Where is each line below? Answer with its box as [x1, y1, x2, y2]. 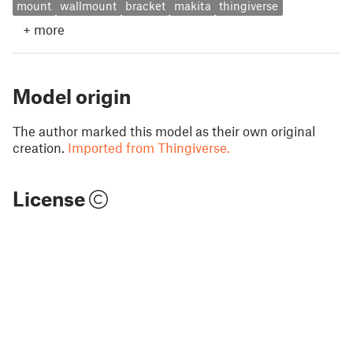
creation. [13, 139, 65, 155]
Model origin [13, 84, 131, 108]
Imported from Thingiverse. [68, 139, 230, 155]
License [13, 186, 89, 210]
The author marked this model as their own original [13, 122, 315, 139]
